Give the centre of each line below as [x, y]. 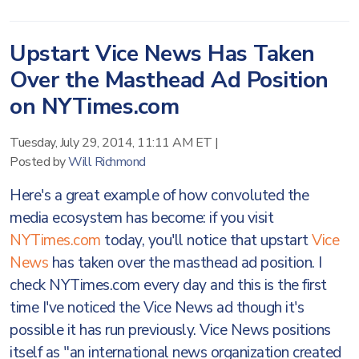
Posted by [39, 162]
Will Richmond [107, 162]
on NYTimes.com [94, 107]
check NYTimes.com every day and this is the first [168, 285]
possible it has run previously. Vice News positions [170, 330]
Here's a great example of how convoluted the [159, 196]
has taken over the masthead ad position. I [185, 263]
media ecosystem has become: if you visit [141, 218]
